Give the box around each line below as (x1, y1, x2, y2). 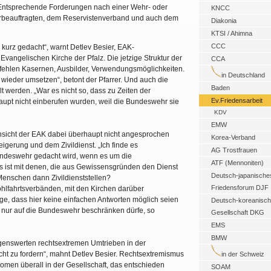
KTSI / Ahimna (211, 30, 252, 37)
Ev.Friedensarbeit (211, 97, 263, 104)
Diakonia (211, 17, 237, 24)
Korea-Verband (211, 134, 255, 141)
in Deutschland (221, 71, 265, 79)
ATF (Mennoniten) (211, 159, 264, 166)
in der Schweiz (221, 250, 264, 258)
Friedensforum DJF (211, 184, 269, 191)
